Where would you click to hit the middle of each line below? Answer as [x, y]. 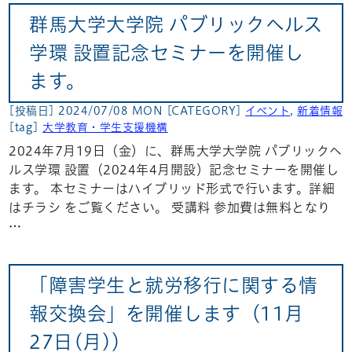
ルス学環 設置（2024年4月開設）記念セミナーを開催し [174, 169]
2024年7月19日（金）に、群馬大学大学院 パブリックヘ [176, 150]
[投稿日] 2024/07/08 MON [88, 110]
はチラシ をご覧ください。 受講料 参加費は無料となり [170, 207]
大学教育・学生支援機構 [105, 127]
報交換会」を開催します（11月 [167, 313]
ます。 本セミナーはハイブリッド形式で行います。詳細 [172, 188]
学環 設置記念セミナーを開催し [167, 53]
